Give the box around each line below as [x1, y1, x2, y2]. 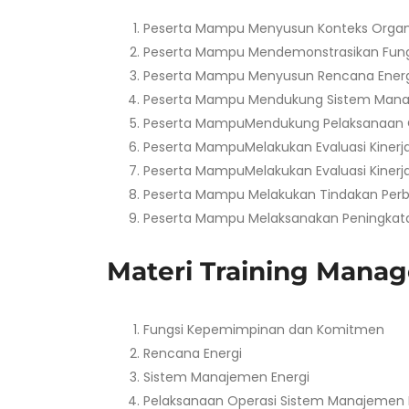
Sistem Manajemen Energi [143, 368, 309, 386]
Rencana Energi [143, 344, 242, 362]
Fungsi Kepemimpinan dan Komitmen [143, 320, 384, 339]
